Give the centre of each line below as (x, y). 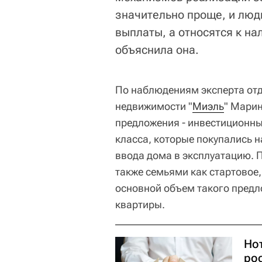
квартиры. (140, 204)
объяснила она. (157, 49)
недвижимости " (154, 106)
